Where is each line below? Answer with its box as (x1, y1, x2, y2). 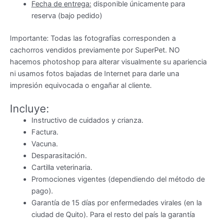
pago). (31, 187, 53, 196)
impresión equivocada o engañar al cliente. (10, 81, 152, 90)
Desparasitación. (31, 151, 87, 161)
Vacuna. (31, 139, 58, 149)
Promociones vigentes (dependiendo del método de (31, 175, 205, 184)
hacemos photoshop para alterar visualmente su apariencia (10, 57, 207, 66)
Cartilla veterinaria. (31, 163, 92, 172)
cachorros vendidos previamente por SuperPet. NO (10, 45, 180, 55)
